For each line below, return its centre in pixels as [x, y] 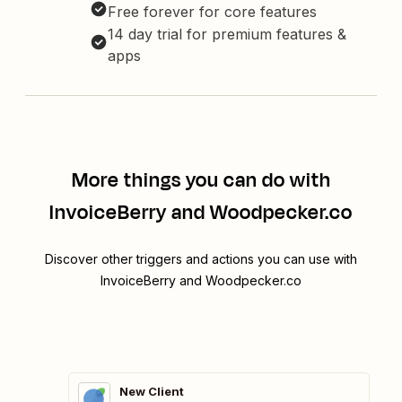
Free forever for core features [212, 12]
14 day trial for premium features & [227, 35]
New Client [152, 392]
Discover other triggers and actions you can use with [201, 259]
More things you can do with [201, 181]
